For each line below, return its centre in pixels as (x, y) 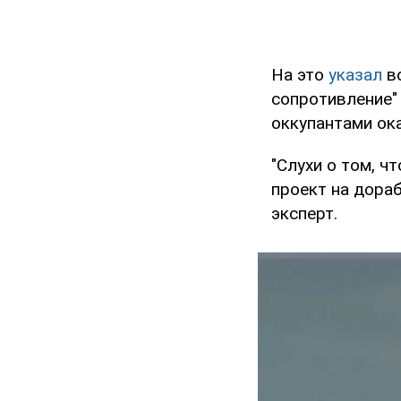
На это (300, 75)
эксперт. (304, 214)
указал (355, 75)
